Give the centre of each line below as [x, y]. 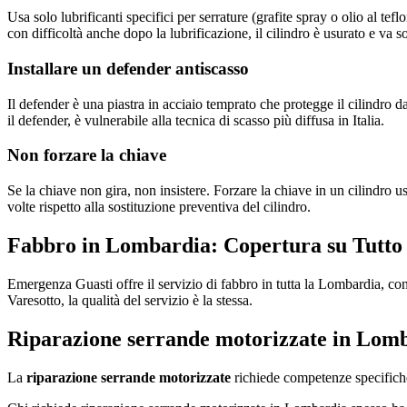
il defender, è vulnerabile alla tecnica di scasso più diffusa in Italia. [196, 120]
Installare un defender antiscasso [128, 68]
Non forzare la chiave [87, 155]
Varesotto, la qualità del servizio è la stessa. [130, 300]
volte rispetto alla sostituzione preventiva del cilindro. [159, 207]
